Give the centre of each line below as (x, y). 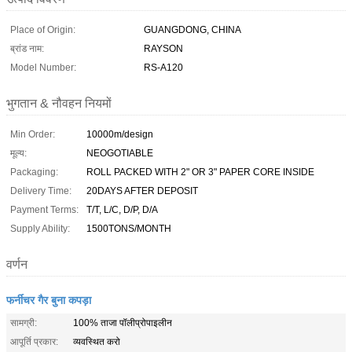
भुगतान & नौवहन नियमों (59, 103)
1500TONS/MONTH (129, 228)
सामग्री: (24, 323)
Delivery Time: (41, 191)
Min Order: (33, 134)
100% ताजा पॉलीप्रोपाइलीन (123, 323)
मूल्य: (18, 153)
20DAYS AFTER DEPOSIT (142, 191)
